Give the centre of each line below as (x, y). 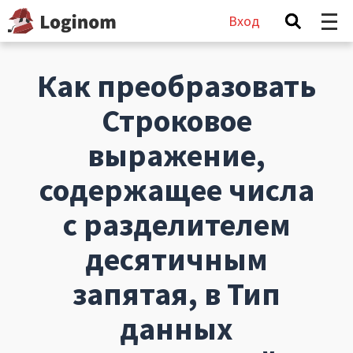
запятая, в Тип (176, 294)
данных (176, 329)
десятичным (176, 259)
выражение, (176, 155)
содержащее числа (176, 190)
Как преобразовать (176, 86)
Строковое (176, 121)
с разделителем (176, 225)
